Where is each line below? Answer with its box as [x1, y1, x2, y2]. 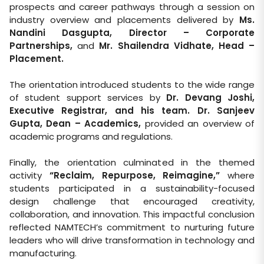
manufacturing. [9, 246, 77, 259]
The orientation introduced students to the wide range [9, 78, 255, 91]
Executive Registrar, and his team [9, 104, 188, 117]
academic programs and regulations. [9, 130, 173, 143]
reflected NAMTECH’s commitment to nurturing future [9, 220, 255, 233]
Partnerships [9, 39, 70, 52]
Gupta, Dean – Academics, [9, 117, 141, 130]
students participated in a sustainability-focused [9, 181, 255, 194]
